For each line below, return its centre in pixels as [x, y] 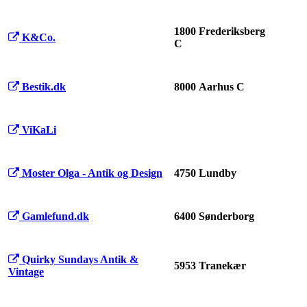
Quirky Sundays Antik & [80, 260]
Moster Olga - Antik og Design [92, 173]
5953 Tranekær [210, 266]
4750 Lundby [205, 173]
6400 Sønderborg [214, 217]
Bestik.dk [44, 87]
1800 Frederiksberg [220, 32]
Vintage [26, 272]
